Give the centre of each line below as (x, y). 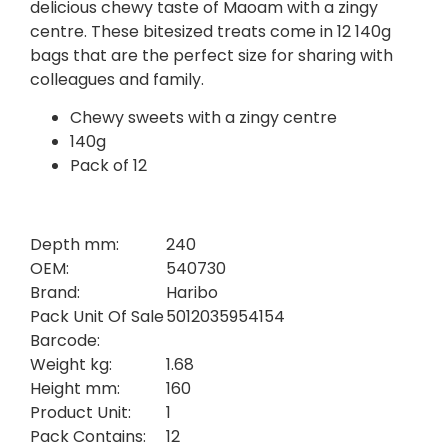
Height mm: (75, 388)
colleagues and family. (117, 80)
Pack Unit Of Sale (97, 316)
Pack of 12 (108, 166)
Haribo (191, 292)
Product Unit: (80, 412)
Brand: (55, 292)
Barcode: (65, 340)
